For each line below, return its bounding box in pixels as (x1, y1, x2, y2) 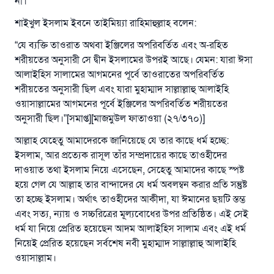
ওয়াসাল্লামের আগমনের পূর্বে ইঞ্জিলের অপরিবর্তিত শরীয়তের (15, 98, 228, 110)
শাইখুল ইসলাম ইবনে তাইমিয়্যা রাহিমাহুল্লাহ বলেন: (15, 17, 196, 29)
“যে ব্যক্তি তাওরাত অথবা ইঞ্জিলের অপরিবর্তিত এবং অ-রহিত (15, 39, 228, 51)
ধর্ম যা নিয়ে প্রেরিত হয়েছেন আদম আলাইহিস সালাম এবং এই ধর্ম (15, 223, 246, 235)
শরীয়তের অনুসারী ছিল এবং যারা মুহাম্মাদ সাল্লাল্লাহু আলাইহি (15, 83, 229, 95)
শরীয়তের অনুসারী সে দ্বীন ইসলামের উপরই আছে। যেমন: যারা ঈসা (15, 54, 253, 66)
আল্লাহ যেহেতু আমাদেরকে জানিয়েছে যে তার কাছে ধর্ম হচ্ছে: (15, 135, 229, 147)
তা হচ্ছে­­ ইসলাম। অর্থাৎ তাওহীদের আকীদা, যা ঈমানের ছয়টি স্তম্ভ (15, 193, 245, 206)
